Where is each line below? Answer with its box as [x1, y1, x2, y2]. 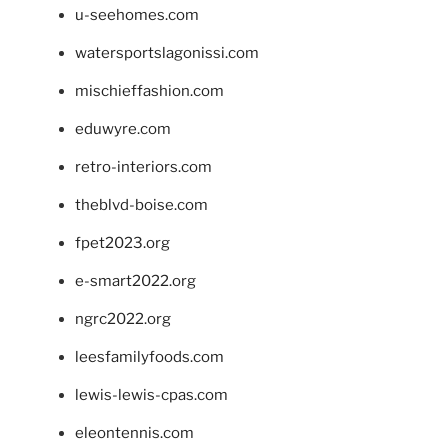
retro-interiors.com [75, 157, 212, 176]
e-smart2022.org [75, 271, 196, 290]
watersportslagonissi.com [75, 43, 259, 62]
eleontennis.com [75, 423, 194, 442]
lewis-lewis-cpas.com [75, 385, 228, 404]
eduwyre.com [75, 119, 171, 138]
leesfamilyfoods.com [75, 347, 224, 366]
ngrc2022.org [75, 309, 171, 328]
